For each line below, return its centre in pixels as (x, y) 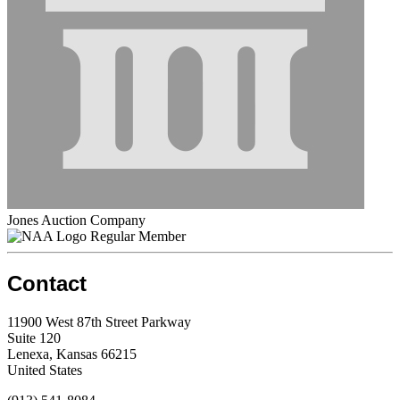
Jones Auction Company (76, 220)
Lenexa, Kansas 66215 (72, 354)
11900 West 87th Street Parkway (99, 321)
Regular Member (138, 236)
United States (45, 370)
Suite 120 (34, 337)
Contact (47, 283)
